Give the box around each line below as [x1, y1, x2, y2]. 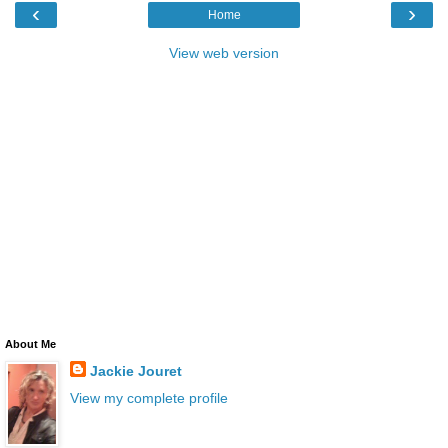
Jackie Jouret [89, 363, 182, 379]
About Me [5, 338, 56, 350]
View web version [169, 45, 279, 61]
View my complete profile [69, 390, 228, 407]
